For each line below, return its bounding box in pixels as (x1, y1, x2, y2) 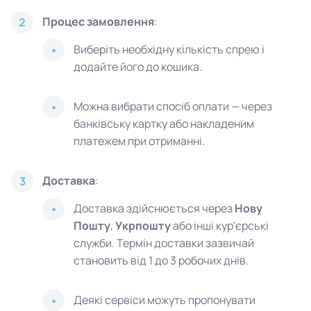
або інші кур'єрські (171, 218, 269, 233)
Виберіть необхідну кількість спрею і (74, 42, 264, 57)
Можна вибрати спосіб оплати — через (74, 99, 272, 114)
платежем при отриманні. (74, 133, 205, 149)
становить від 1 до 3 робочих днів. (74, 253, 249, 268)
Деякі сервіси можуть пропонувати (74, 292, 255, 308)
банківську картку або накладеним (74, 116, 254, 131)
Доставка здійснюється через (74, 201, 235, 216)
